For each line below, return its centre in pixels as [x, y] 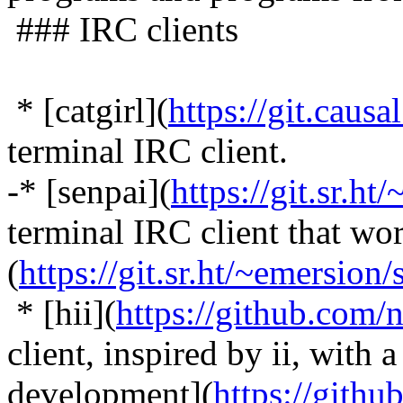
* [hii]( [62, 312]
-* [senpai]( [89, 191]
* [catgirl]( [88, 110]
